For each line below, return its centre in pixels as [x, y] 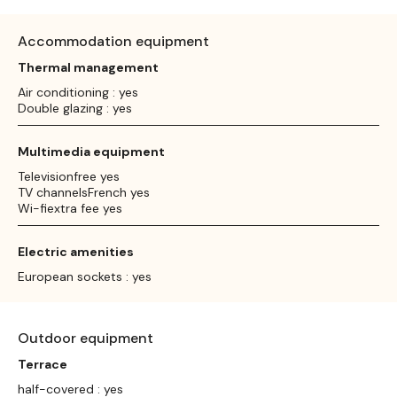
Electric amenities [76, 251]
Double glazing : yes [75, 108]
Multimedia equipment [91, 151]
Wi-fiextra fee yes [70, 208]
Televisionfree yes [69, 176]
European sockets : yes [85, 276]
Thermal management [88, 67]
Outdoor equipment [86, 338]
